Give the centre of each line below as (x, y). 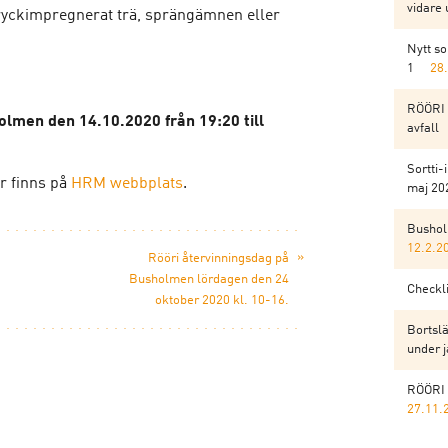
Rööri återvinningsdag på (218, 258)
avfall (423, 128)
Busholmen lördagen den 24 (209, 279)
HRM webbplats (127, 184)
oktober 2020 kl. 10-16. (222, 300)
